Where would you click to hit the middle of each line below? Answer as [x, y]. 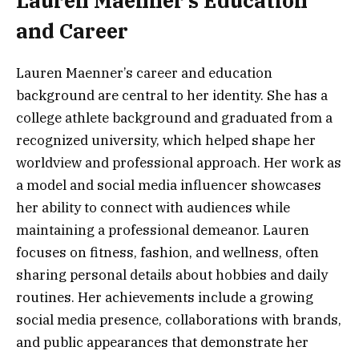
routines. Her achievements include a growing [165, 297]
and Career [72, 30]
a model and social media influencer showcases [169, 185]
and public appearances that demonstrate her [162, 342]
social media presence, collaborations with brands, [179, 319]
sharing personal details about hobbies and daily [172, 274]
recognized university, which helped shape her [166, 140]
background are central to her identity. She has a [172, 95]
